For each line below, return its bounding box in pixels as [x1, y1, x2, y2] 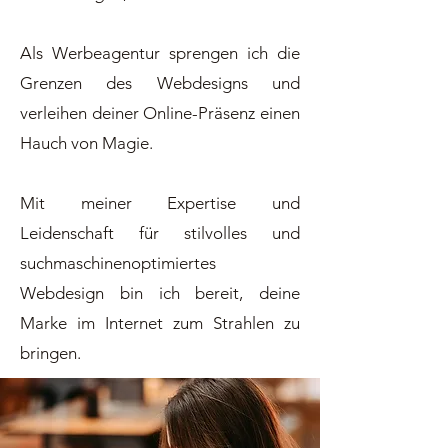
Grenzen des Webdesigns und [20, 73, 300, 93]
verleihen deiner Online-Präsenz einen [20, 103, 300, 123]
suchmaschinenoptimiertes [20, 253, 216, 273]
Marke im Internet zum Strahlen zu [20, 313, 300, 333]
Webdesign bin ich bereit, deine [20, 283, 300, 303]
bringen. [20, 343, 81, 363]
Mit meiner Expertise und [20, 193, 300, 213]
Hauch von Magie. [20, 133, 153, 153]
